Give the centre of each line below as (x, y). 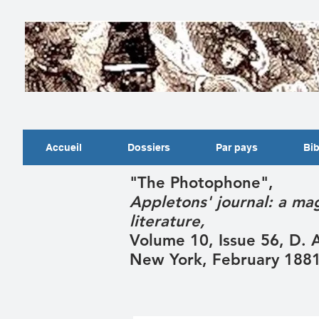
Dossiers (149, 147)
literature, (170, 221)
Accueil (64, 147)
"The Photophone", (206, 183)
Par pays (237, 147)
